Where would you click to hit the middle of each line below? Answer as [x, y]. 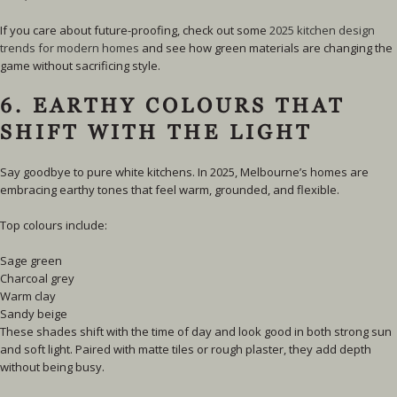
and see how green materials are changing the [266, 48]
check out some [226, 30]
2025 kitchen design [322, 30]
